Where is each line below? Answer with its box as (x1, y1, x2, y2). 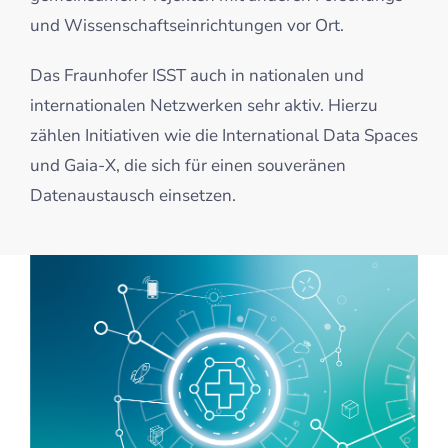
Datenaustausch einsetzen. (29, 183, 236, 207)
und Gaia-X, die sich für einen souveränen (29, 153, 346, 177)
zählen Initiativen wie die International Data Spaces (29, 123, 418, 147)
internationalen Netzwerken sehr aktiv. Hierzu (29, 93, 378, 117)
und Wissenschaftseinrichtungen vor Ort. (29, 13, 344, 37)
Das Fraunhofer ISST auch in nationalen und (29, 63, 364, 87)
